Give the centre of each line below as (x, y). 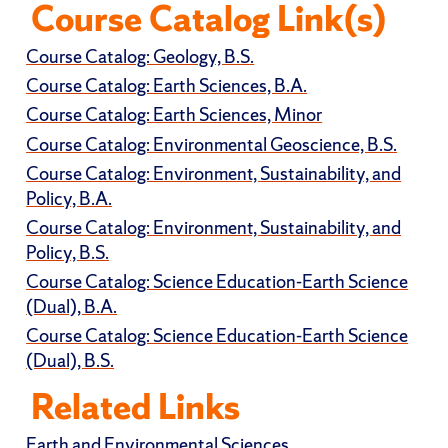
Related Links (136, 407)
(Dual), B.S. (70, 361)
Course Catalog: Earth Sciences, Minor (174, 115)
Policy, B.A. (69, 198)
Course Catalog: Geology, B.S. (140, 57)
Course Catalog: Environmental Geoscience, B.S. (212, 144)
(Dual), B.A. (72, 307)
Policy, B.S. (68, 252)
